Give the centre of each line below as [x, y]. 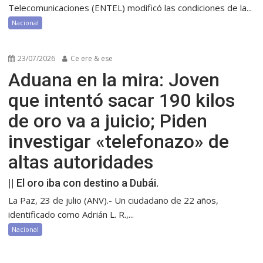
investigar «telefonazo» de [119, 142]
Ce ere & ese [91, 59]
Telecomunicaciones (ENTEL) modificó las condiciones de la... [130, 8]
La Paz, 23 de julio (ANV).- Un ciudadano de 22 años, [114, 200]
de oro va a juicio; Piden [108, 121]
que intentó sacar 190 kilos [122, 101]
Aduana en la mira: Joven [114, 80]
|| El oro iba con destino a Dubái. [84, 183]
